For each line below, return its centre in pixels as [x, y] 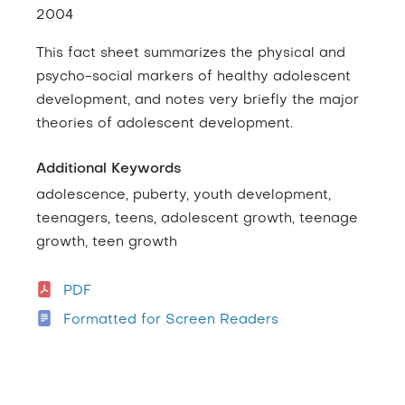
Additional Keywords [109, 169]
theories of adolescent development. [165, 123]
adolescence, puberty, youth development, [184, 195]
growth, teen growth [107, 242]
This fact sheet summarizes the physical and [191, 53]
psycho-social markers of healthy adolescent [193, 76]
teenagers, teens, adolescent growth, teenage [197, 218]
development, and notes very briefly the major [198, 100]
